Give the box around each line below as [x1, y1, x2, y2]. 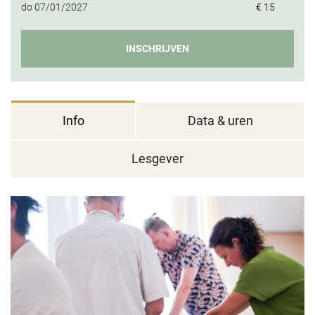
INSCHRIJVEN [126, 43, 189, 54]
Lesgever [131, 151, 184, 166]
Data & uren [187, 113, 253, 128]
